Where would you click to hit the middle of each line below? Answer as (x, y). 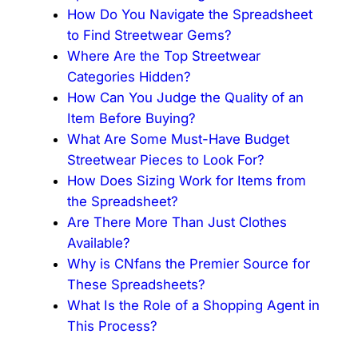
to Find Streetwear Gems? (149, 35)
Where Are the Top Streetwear (163, 56)
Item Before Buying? (131, 118)
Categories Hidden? (129, 76)
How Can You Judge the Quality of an (185, 97)
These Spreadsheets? (136, 284)
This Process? (112, 326)
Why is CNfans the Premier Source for (188, 263)
